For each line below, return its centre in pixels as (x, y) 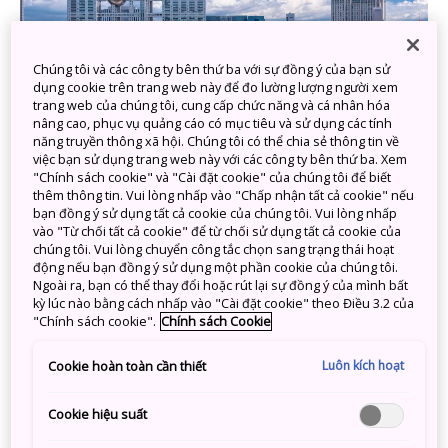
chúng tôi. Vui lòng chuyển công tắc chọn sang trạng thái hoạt (214, 249)
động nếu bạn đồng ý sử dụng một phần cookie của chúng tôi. (216, 267)
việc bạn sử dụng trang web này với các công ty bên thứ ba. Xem (220, 159)
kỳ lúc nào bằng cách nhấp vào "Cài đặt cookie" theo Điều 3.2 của (224, 303)
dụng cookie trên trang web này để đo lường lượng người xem (216, 87)
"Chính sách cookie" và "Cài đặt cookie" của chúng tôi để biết (212, 177)
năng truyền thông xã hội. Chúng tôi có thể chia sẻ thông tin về (216, 141)
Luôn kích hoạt (363, 365)
